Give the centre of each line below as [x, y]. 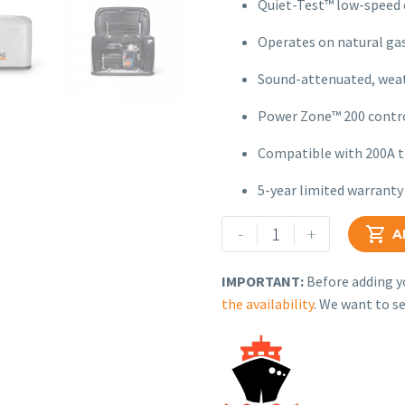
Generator [254, 318]
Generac [247, 227]
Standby [247, 295]
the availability [268, 304]
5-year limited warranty [330, 190]
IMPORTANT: [263, 282]
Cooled [243, 273]
